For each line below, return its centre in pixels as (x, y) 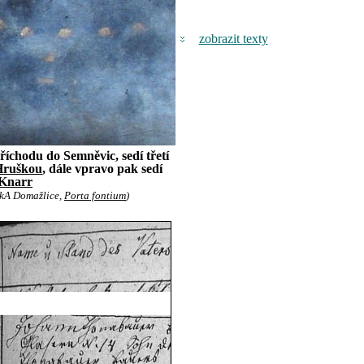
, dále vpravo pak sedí (102, 169)
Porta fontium (95, 196)
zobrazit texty (233, 39)
